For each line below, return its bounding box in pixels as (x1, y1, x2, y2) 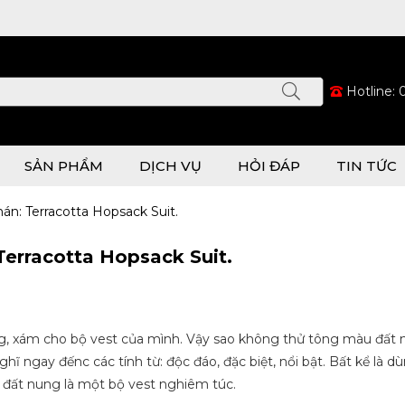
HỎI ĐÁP (238, 157, 300, 174)
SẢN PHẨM (24, 157, 103, 174)
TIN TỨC (336, 157, 397, 174)
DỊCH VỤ (139, 157, 202, 174)
